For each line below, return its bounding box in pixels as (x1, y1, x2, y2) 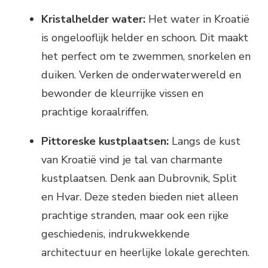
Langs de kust (169, 133, 240, 148)
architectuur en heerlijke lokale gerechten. (41, 245, 249, 260)
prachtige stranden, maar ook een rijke (41, 208, 229, 223)
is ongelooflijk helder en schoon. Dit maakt (41, 30, 248, 45)
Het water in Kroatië (145, 11, 249, 26)
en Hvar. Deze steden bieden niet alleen (41, 189, 238, 204)
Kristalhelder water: (41, 11, 145, 26)
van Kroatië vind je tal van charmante (41, 152, 223, 167)
